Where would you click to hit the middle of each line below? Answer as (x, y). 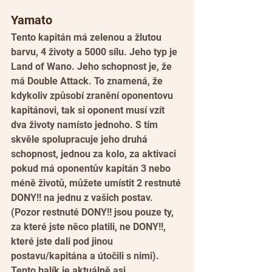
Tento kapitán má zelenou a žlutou (87, 38)
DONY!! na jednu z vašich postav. (83, 198)
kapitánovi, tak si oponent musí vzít (89, 110)
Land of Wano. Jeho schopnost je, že (93, 67)
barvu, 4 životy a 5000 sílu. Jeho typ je (95, 52)
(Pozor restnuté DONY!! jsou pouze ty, (93, 212)
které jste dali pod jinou (63, 242)
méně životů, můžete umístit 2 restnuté (97, 183)
